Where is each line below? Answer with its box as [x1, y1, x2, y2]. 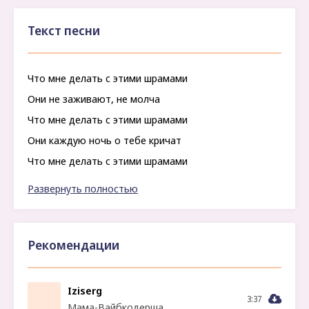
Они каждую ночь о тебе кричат [28, 133, 181, 147]
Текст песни [28, 22, 100, 39]
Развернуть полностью [28, 181, 138, 195]
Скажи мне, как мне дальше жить [28, 175, 185, 188]
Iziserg [68, 283, 102, 297]
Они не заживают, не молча [28, 92, 160, 106]
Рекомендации [28, 237, 119, 253]
